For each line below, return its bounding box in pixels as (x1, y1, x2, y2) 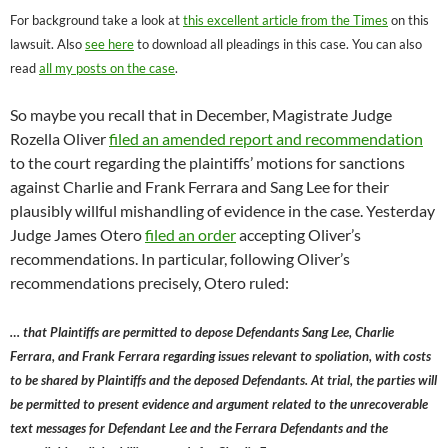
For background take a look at (10, 11, 183, 28)
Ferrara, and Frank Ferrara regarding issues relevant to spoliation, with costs (10, 347, 431, 364)
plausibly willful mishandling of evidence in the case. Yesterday (10, 200, 435, 220)
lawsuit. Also (10, 35, 85, 52)
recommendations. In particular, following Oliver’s (10, 248, 350, 268)
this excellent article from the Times (183, 11, 388, 28)
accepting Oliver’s (236, 224, 361, 244)
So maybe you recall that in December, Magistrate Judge (10, 104, 392, 124)
